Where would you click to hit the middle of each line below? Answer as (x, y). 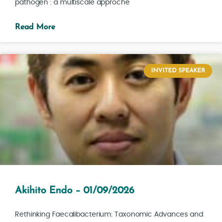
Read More (35, 27)
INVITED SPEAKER (178, 71)
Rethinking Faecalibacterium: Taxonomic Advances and (109, 214)
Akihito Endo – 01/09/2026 (75, 191)
